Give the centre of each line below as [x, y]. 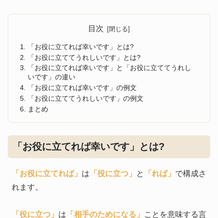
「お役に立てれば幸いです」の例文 [82, 88]
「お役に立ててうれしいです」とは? [84, 57]
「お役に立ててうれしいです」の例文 [86, 99]
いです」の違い [52, 77]
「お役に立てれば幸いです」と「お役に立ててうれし [110, 68]
